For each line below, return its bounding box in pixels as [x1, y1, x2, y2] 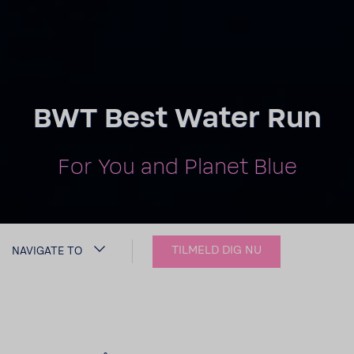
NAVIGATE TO [12, 245, 82, 258]
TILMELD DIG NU [171, 243, 262, 257]
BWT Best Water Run [32, 103, 322, 135]
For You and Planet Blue [57, 156, 297, 179]
